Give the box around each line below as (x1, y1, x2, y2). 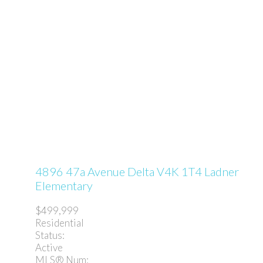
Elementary (35, 178, 93, 193)
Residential (35, 217, 84, 230)
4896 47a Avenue (35, 164, 127, 179)
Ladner (204, 164, 239, 179)
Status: (35, 229, 65, 242)
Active (35, 241, 63, 254)
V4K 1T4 (157, 164, 202, 179)
